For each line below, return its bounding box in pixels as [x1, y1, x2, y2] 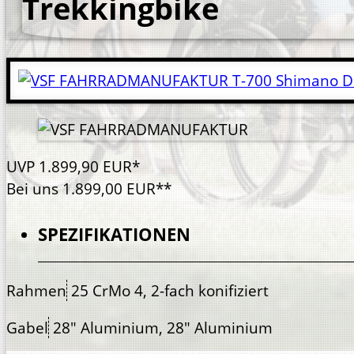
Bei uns [6, 177, 58, 199]
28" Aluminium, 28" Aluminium [53, 317, 273, 339]
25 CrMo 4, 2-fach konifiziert [71, 280, 269, 302]
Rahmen [6, 280, 66, 302]
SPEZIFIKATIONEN [38, 222, 190, 247]
